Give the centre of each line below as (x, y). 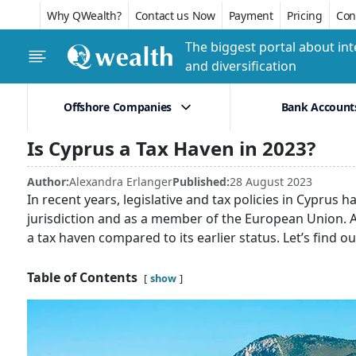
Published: (201, 182)
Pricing (304, 15)
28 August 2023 (271, 182)
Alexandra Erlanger (121, 182)
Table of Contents (82, 277)
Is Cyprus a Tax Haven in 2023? (171, 148)
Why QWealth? (84, 15)
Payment (251, 15)
